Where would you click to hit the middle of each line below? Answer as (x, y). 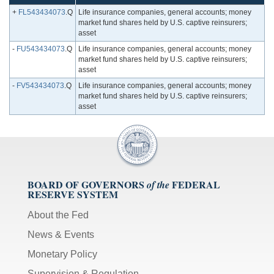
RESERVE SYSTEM (73, 194)
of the (158, 185)
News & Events (61, 235)
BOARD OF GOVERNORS (86, 185)
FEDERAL (196, 185)
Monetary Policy (62, 254)
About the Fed (58, 215)
